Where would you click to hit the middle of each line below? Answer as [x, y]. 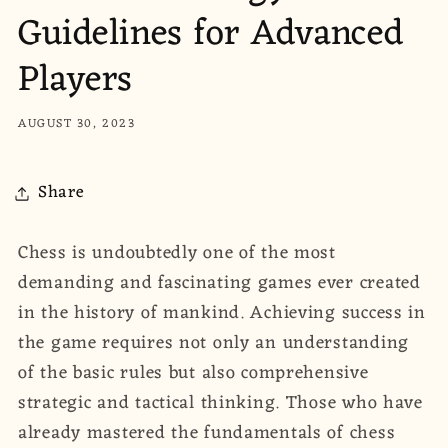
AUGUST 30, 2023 [77, 124]
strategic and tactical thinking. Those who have [220, 403]
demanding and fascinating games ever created [219, 283]
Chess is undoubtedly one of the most [177, 253]
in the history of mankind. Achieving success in [222, 313]
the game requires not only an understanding [213, 343]
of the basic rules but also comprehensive [193, 373]
